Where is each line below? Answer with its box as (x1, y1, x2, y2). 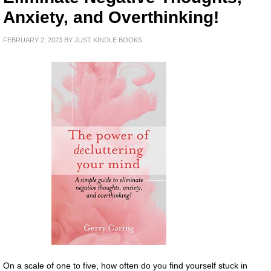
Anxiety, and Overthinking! (3, 7, 219, 27)
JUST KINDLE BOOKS (74, 36, 142, 44)
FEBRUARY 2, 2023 (3, 36, 62, 44)
